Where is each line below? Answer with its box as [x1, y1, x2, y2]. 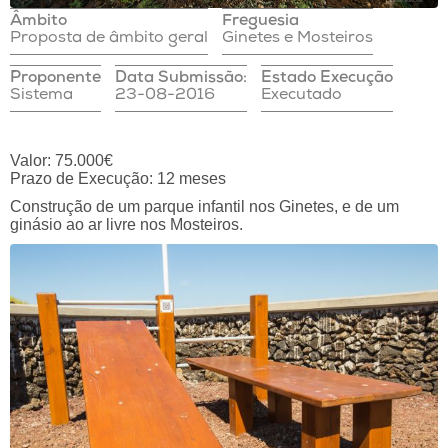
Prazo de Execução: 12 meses [10, 170, 226, 188]
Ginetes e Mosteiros [222, 31, 373, 48]
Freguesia [222, 14, 299, 31]
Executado [261, 88, 342, 105]
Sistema [10, 88, 73, 105]
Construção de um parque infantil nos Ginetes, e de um [10, 198, 399, 216]
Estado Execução [261, 71, 393, 88]
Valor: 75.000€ [10, 152, 113, 170]
